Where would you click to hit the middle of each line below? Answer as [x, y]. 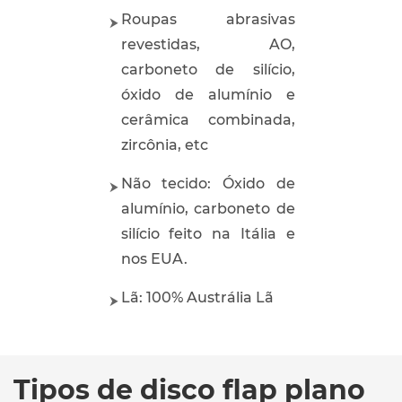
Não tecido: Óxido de [208, 184]
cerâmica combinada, [208, 120]
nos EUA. [154, 259]
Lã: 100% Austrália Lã [197, 298]
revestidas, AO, [208, 45]
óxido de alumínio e [208, 95]
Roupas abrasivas [208, 20]
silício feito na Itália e [208, 234]
